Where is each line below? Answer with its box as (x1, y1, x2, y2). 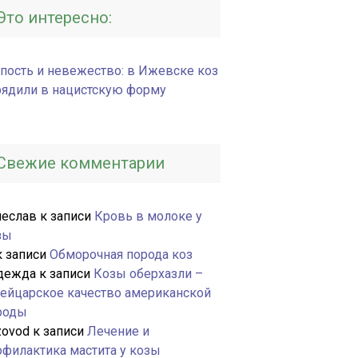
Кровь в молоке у (94, 209, 202, 224)
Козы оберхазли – (93, 266, 203, 281)
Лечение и (87, 324, 149, 339)
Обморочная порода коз (50, 247, 193, 262)
